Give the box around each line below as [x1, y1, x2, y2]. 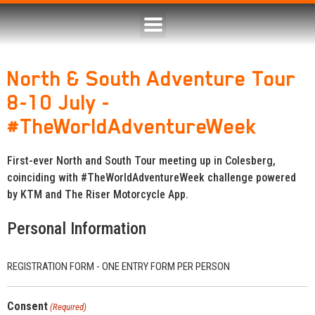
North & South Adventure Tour [7, 67, 296, 91]
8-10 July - [7, 91, 110, 115]
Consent [7, 300, 48, 314]
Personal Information [7, 219, 146, 239]
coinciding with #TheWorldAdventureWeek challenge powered [7, 171, 296, 184]
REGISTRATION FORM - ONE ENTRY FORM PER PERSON [7, 260, 230, 274]
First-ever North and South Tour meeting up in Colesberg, [7, 154, 276, 167]
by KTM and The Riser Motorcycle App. [7, 188, 188, 201]
